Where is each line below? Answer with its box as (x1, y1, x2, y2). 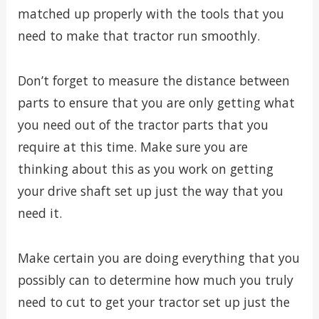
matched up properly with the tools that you (17, 5, 284, 23)
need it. (17, 204, 62, 221)
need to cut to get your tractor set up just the (17, 293, 290, 310)
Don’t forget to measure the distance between (17, 71, 290, 89)
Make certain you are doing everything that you (17, 249, 300, 266)
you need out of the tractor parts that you (17, 115, 268, 133)
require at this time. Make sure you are (17, 137, 248, 155)
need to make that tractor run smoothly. (17, 27, 260, 45)
